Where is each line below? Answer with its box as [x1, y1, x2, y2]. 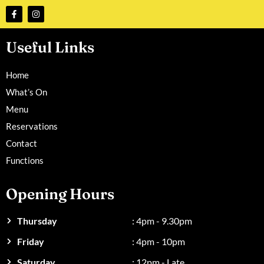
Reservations [6, 121, 58, 131]
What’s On [6, 87, 47, 97]
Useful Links [6, 38, 94, 56]
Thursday [16, 215, 57, 226]
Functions [6, 155, 44, 166]
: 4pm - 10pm [132, 236, 185, 247]
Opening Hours [6, 185, 114, 203]
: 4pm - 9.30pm [132, 215, 192, 226]
